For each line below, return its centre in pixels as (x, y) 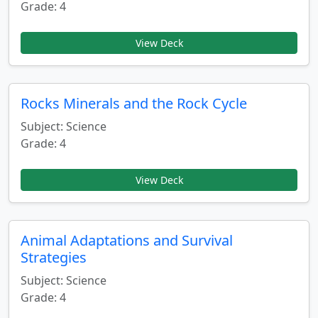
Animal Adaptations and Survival (127, 240)
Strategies (54, 257)
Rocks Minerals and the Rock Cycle (134, 103)
